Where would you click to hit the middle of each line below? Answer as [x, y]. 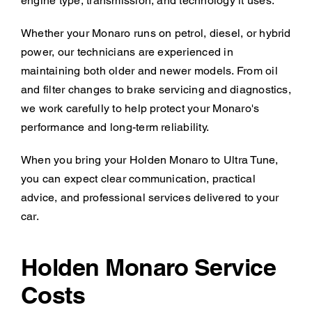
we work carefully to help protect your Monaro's [140, 108]
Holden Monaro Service [148, 267]
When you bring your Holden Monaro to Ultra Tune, [149, 159]
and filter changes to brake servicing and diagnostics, [156, 89]
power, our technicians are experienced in [127, 52]
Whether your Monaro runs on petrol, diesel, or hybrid [156, 33]
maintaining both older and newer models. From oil [149, 70]
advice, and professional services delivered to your [150, 197]
